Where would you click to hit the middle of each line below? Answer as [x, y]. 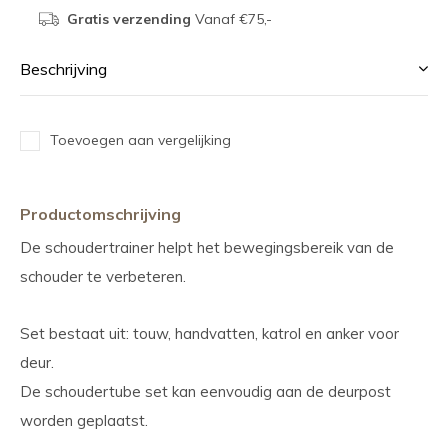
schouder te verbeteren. [103, 276]
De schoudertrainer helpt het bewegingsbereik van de [207, 247]
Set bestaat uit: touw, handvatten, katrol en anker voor [209, 333]
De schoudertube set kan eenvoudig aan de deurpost [205, 391]
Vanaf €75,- [231, 19]
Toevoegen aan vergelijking [140, 140]
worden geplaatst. [84, 420]
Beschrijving [63, 69]
